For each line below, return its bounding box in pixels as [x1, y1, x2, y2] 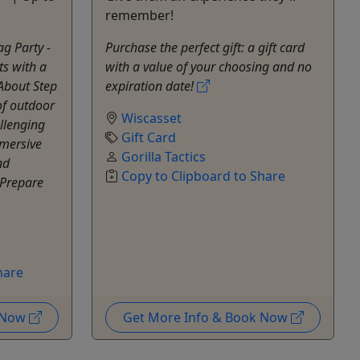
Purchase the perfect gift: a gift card [105, 38, 305, 56]
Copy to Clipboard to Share [121, 166, 285, 185]
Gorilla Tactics [121, 147, 206, 166]
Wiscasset [121, 108, 182, 127]
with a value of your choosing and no [105, 57, 312, 76]
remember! [105, 6, 174, 24]
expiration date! [105, 76, 197, 95]
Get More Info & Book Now [122, 308, 291, 326]
